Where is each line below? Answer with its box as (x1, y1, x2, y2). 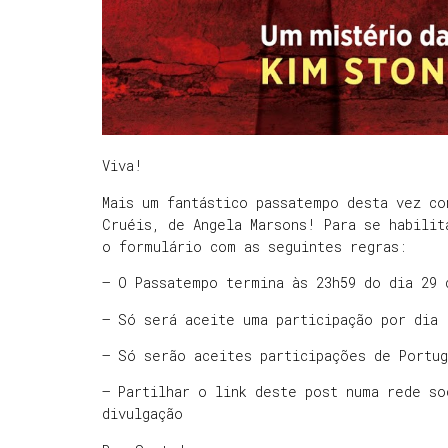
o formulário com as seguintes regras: (102, 236, 407, 256)
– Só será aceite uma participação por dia (102, 309, 438, 329)
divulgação (102, 404, 183, 424)
